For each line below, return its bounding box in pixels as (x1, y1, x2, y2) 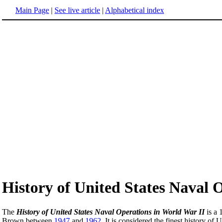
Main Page (15, 6, 49, 14)
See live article (55, 6, 100, 14)
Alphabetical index (105, 6, 164, 14)
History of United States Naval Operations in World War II (16, 207, 205, 216)
